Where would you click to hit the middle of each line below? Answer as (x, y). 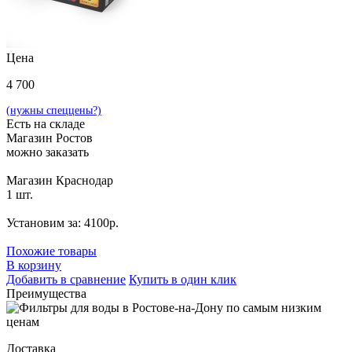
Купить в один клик (183, 280)
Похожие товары (51, 251)
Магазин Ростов (49, 138)
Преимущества (46, 294)
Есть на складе (46, 124)
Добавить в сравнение (66, 280)
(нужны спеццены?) (54, 111)
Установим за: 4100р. (62, 223)
